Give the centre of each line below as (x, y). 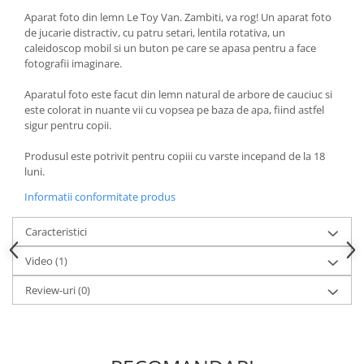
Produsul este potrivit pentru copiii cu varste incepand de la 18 (175, 156)
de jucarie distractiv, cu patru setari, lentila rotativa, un (155, 32)
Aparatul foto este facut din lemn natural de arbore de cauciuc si (178, 94)
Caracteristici (56, 231)
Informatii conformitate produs (100, 196)
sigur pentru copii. (68, 125)
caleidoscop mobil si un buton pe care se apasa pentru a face (170, 48)
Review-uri (52, 290)
